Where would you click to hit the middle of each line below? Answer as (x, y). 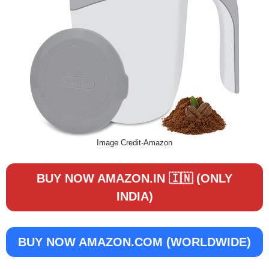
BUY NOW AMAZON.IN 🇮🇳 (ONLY (134, 178)
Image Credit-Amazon (134, 142)
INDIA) (134, 196)
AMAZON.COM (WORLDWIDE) (163, 242)
